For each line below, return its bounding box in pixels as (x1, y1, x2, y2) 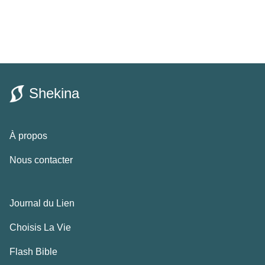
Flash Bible (9, 247, 57, 257)
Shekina (29, 85, 79, 102)
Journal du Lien (9, 198, 75, 209)
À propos (9, 131, 47, 141)
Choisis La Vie (9, 222, 71, 233)
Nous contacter (9, 155, 73, 166)
